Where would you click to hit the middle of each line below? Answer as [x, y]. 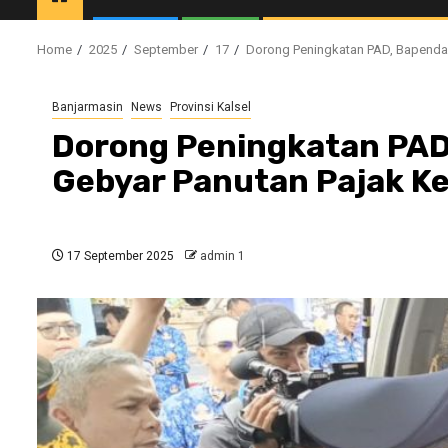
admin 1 [222, 255]
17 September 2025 [119, 255]
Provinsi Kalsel [210, 106]
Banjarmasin [87, 106]
